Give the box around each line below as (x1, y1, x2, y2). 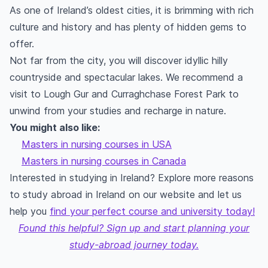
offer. (10, 38, 34, 50)
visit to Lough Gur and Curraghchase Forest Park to (10, 88, 239, 100)
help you (10, 205, 50, 218)
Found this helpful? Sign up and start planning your (19, 222, 249, 234)
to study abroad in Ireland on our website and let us (10, 188, 242, 201)
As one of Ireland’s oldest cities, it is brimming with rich (10, 4, 254, 17)
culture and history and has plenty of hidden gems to (10, 21, 246, 33)
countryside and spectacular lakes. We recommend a (10, 71, 243, 84)
